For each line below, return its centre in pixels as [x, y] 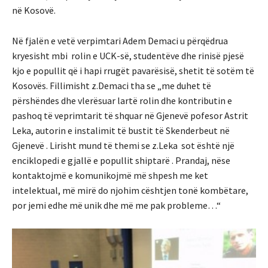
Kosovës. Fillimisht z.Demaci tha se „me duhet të [112, 85]
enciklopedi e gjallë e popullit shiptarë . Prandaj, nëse [121, 160]
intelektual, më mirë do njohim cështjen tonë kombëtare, [130, 190]
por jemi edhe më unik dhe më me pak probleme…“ [116, 205]
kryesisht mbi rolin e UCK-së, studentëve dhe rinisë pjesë [128, 55]
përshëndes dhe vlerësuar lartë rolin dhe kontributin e [122, 100]
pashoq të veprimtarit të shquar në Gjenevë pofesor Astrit [130, 115]
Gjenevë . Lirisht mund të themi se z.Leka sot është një [123, 145]
